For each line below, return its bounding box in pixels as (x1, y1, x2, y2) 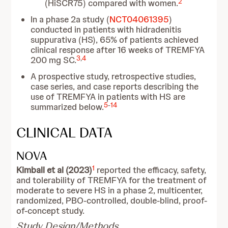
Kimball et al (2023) (16, 164, 93, 176)
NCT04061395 (109, 14, 169, 25)
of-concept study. (16, 205, 85, 216)
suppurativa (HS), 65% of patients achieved (31, 34, 199, 45)
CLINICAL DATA (16, 123, 113, 141)
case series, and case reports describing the (31, 81, 199, 92)
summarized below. (31, 101, 104, 112)
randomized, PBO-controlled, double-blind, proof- (16, 195, 208, 206)
